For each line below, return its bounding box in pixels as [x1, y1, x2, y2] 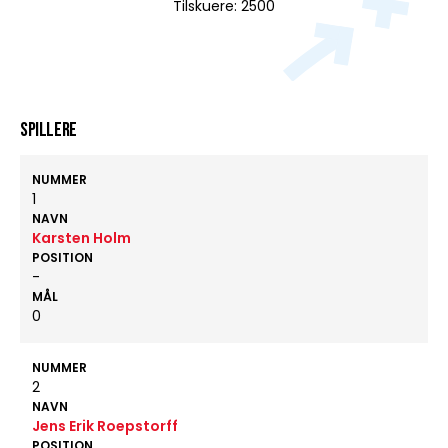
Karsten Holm [32, 228, 131, 248]
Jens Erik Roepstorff [32, 416, 178, 436]
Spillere [20, 118, 77, 142]
